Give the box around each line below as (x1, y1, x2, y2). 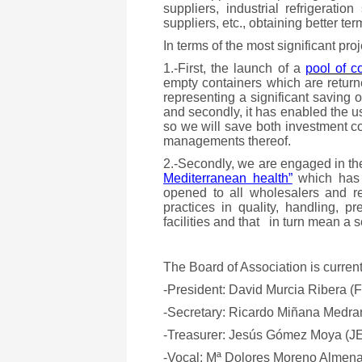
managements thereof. (163, 134, 291, 148)
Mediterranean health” (163, 171, 293, 185)
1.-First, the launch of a (163, 61, 305, 75)
